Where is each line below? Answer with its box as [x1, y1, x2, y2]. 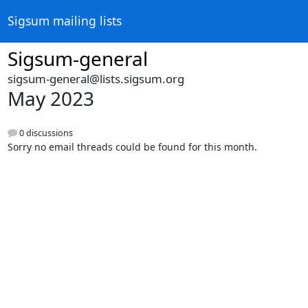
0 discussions [16, 127, 73, 140]
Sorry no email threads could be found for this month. [7, 140, 257, 154]
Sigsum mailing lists [7, 12, 122, 30]
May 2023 [7, 85, 94, 111]
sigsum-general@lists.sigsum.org [7, 71, 184, 87]
